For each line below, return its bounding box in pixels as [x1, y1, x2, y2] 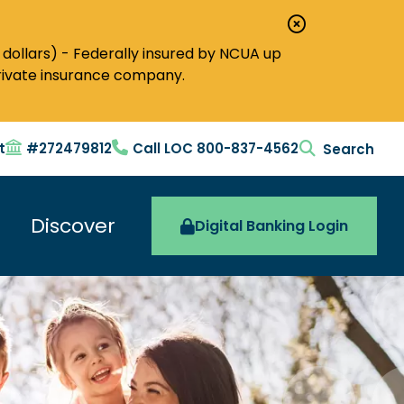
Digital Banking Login [195, 216, 348, 236]
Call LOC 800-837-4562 [133, 139, 298, 158]
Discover [31, 212, 115, 240]
